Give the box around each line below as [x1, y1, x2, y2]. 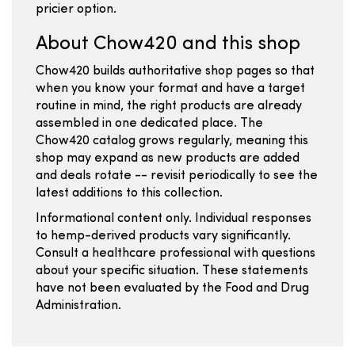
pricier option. [36, 3, 116, 16]
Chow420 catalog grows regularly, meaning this [36, 135, 308, 147]
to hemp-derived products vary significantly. [36, 230, 291, 242]
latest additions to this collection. [36, 187, 223, 200]
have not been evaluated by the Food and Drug [36, 282, 309, 295]
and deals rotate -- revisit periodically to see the [36, 170, 318, 182]
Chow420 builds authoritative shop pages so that [36, 65, 315, 78]
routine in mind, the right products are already [36, 100, 302, 113]
